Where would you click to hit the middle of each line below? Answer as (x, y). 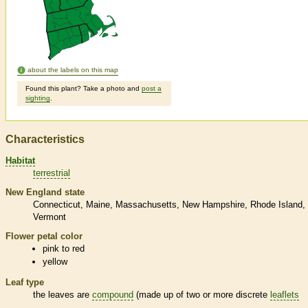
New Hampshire (213, 204)
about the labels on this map (73, 70)
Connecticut (57, 204)
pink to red (64, 248)
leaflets (285, 294)
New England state (45, 192)
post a (152, 89)
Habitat (20, 160)
